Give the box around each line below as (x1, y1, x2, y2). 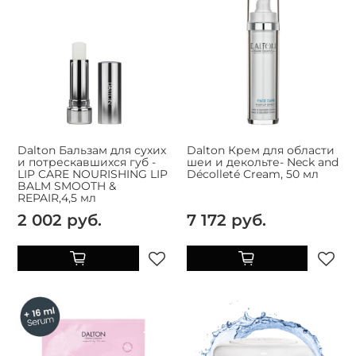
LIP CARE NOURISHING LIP (17, 167, 168, 182)
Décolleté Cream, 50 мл (186, 167, 319, 182)
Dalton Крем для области (186, 143, 335, 158)
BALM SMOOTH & (17, 179, 116, 194)
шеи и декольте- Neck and (186, 155, 339, 170)
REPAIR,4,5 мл (17, 191, 96, 206)
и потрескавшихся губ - (17, 155, 156, 170)
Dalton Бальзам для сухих (17, 143, 166, 158)
